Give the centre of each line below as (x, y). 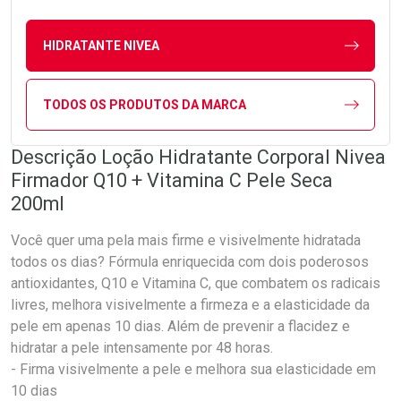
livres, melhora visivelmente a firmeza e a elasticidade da (190, 305)
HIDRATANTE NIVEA (101, 45)
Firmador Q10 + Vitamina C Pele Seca (172, 181)
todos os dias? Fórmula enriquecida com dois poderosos (190, 262)
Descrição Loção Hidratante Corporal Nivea (198, 158)
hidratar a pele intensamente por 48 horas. (142, 348)
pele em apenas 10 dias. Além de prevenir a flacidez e (180, 327)
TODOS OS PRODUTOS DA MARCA (144, 104)
